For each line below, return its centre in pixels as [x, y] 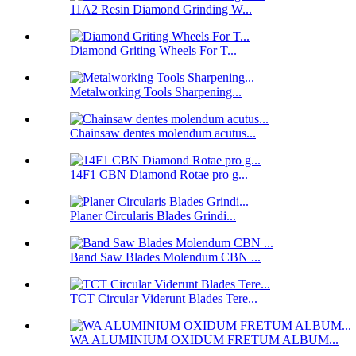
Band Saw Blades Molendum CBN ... [165, 257]
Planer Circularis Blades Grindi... [153, 216]
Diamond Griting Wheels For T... [153, 51]
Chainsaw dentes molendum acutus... [163, 133]
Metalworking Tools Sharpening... [156, 92]
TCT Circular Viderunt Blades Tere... [164, 299]
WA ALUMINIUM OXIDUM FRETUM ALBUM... [204, 340]
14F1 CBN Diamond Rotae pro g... [159, 175]
